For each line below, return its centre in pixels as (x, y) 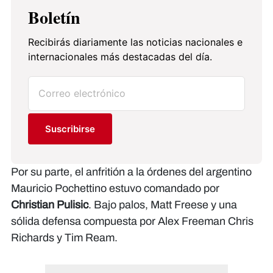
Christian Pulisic (50, 205)
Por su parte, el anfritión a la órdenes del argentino (131, 172)
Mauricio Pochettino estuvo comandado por (115, 189)
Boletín (54, 18)
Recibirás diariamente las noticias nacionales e (135, 42)
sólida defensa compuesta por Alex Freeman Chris (132, 222)
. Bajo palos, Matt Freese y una (163, 205)
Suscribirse (70, 129)
